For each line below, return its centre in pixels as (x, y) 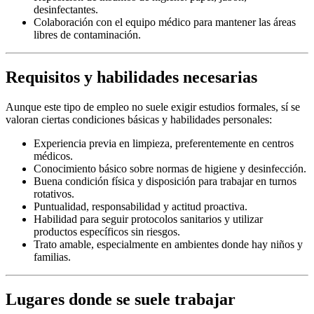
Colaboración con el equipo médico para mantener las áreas (165, 22)
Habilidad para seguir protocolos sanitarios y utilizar (148, 219)
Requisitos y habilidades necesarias (131, 77)
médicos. (53, 156)
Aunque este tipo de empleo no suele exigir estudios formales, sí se (153, 107)
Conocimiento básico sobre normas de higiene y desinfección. (170, 168)
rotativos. (54, 193)
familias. (52, 257)
